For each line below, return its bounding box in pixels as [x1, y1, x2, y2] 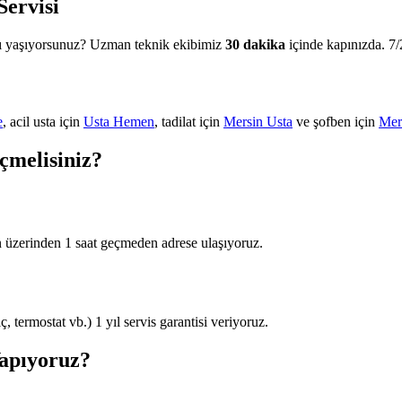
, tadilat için [154, 113, 223, 129]
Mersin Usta [223, 113, 293, 129]
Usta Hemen [83, 113, 154, 129]
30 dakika [225, 36, 285, 52]
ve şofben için [293, 113, 379, 129]
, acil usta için [3, 113, 83, 129]
